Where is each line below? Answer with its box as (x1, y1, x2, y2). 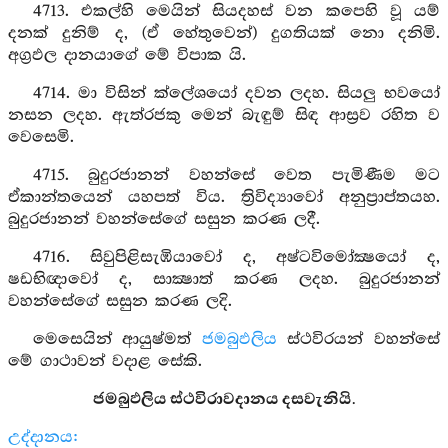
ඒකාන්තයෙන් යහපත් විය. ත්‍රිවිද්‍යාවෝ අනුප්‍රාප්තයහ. (8, 188, 440, 207)
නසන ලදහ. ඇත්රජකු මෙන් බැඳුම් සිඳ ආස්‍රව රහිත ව (8, 106, 440, 125)
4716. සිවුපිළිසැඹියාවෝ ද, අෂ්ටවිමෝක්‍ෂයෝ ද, (32, 248, 440, 267)
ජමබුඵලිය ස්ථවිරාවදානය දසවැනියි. (93, 388, 355, 411)
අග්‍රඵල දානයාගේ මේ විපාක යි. (8, 46, 246, 65)
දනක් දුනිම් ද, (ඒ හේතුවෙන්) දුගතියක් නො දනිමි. (8, 24, 440, 43)
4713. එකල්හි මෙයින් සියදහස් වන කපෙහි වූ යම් (32, 2, 440, 21)
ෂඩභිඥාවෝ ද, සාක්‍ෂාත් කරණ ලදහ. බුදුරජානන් (8, 270, 440, 289)
